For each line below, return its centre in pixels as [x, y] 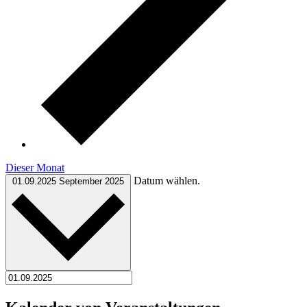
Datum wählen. [167, 180]
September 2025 [91, 181]
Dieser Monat [35, 167]
